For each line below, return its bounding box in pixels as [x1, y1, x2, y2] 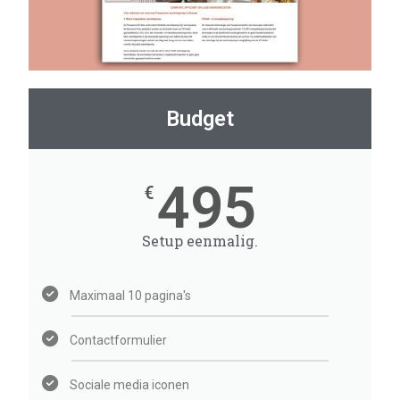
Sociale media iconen [70, 378, 190, 393]
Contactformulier [70, 333, 168, 348]
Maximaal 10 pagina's [70, 288, 192, 304]
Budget [166, 106, 234, 132]
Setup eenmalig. [142, 231, 258, 251]
